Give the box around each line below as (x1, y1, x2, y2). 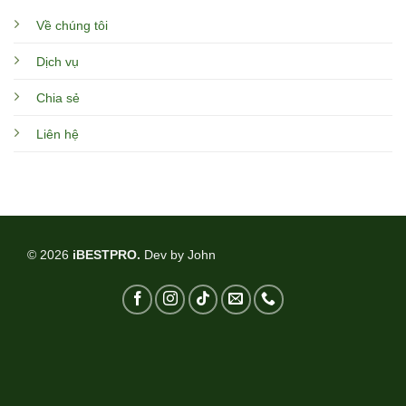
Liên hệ (35, 126, 79, 141)
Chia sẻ (35, 90, 80, 105)
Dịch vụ (35, 53, 79, 69)
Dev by (144, 247, 188, 263)
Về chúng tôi (35, 17, 108, 33)
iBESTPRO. (72, 247, 144, 263)
